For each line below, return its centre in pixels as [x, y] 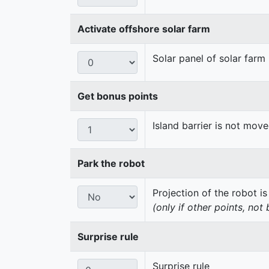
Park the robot [111, 163]
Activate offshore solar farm [144, 29]
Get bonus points [118, 96]
